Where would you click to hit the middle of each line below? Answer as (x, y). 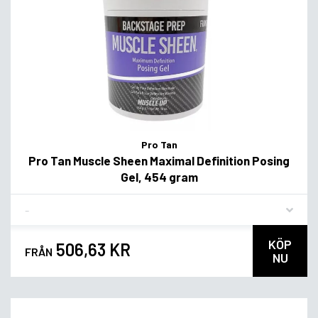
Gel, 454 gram (159, 176)
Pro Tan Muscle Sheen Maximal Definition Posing (159, 160)
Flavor (39, 204)
